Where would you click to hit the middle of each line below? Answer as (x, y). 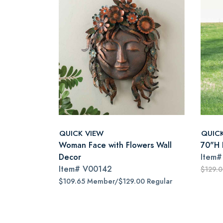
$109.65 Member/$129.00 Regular (115, 181)
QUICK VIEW (81, 133)
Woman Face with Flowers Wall (115, 145)
